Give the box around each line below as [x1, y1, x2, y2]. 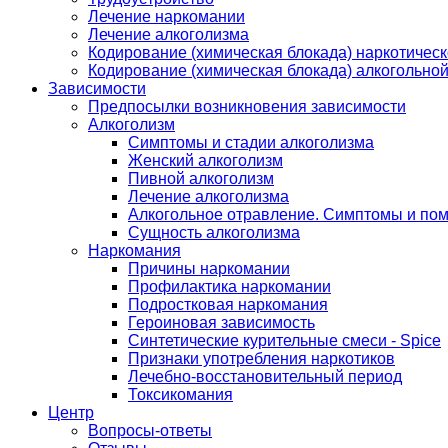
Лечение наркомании [88, 8, 245, 25]
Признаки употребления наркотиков [128, 350, 395, 367]
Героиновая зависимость [128, 314, 315, 331]
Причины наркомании [128, 260, 290, 277]
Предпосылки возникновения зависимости [88, 98, 406, 115]
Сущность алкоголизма [128, 224, 300, 241]
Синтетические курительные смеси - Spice [128, 332, 441, 349]
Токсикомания [128, 386, 233, 403]
